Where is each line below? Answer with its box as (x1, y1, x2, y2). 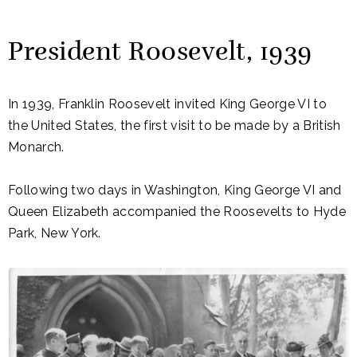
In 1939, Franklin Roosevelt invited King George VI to (8, 96, 327, 112)
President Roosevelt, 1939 (8, 40, 312, 66)
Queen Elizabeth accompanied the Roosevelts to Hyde (8, 204, 347, 220)
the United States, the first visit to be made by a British (8, 118, 341, 134)
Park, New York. (8, 226, 101, 241)
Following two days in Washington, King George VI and (8, 182, 342, 198)
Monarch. (8, 139, 65, 155)
